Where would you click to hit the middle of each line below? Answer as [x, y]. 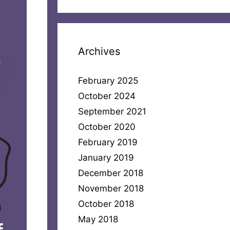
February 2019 [108, 142]
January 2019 [106, 157]
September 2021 [112, 111]
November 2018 [111, 188]
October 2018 [106, 204]
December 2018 [111, 173]
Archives [99, 51]
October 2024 [107, 96]
